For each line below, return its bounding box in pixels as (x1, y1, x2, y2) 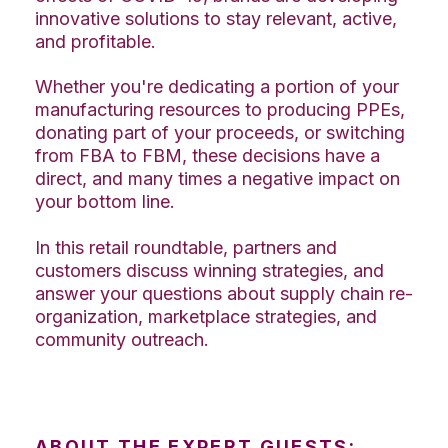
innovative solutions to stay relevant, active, (35, 8, 397, 29)
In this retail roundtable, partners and (35, 236, 337, 258)
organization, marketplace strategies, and (35, 305, 377, 327)
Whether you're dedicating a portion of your (35, 76, 399, 98)
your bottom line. (35, 191, 175, 213)
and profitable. (35, 31, 156, 52)
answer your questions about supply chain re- (35, 282, 413, 304)
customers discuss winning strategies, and (35, 259, 384, 281)
